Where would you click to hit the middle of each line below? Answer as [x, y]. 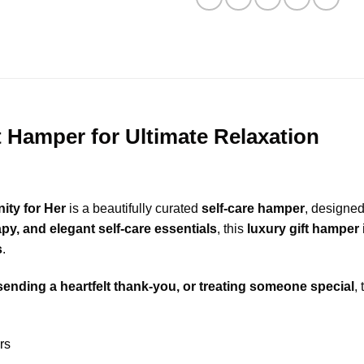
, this [232, 228]
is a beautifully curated [134, 208]
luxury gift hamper [303, 228]
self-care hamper [253, 208]
